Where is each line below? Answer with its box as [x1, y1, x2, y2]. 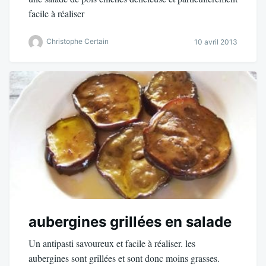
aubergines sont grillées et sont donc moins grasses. [28, 252, 220, 265]
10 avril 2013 [194, 37, 237, 47]
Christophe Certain [46, 36, 109, 46]
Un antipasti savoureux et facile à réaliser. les [28, 237, 195, 250]
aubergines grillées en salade [28, 213, 232, 231]
